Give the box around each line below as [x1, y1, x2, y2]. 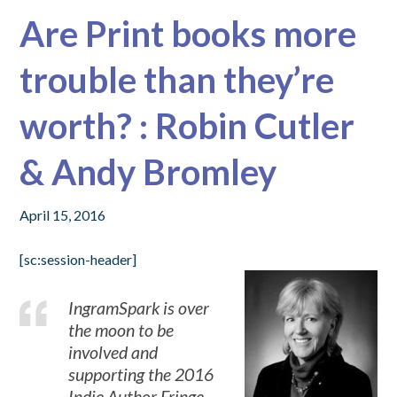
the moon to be [68, 320, 175, 340]
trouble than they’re [19, 58, 335, 101]
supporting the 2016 [68, 364, 214, 385]
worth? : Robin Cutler [19, 105, 355, 147]
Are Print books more [19, 12, 357, 55]
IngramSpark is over [68, 298, 210, 318]
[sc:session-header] [19, 251, 137, 268]
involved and [68, 342, 159, 362]
